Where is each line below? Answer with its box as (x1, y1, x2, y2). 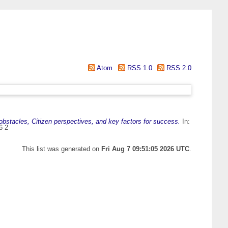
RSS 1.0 (125, 64, 152, 72)
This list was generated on (22, 145, 101, 153)
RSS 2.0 (164, 64, 191, 72)
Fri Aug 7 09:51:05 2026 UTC (101, 145, 189, 153)
